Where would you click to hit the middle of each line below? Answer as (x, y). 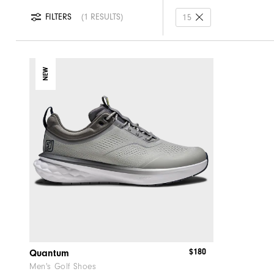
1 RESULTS (102, 17)
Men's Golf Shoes (63, 267)
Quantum (49, 254)
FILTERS (60, 17)
